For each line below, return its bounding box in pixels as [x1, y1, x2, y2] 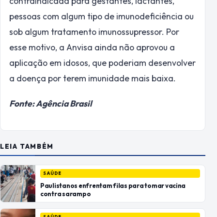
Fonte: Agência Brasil [9, 98, 92, 109]
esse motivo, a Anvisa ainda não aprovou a [9, 42, 175, 53]
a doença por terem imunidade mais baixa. [9, 73, 176, 84]
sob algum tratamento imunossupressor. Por [9, 26, 179, 38]
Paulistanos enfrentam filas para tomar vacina [40, 181, 186, 189]
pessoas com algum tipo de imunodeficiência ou [9, 11, 194, 22]
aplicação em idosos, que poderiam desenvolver [9, 57, 196, 69]
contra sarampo [40, 189, 91, 198]
